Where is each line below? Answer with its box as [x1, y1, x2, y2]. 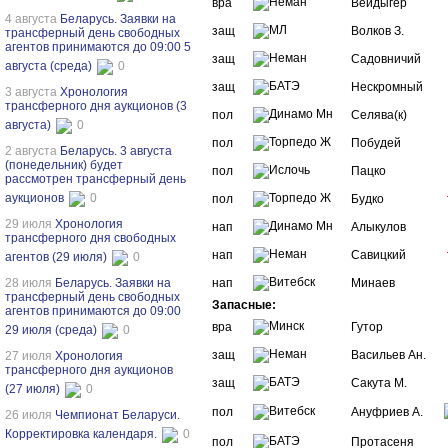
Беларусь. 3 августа [60, 144, 172, 158]
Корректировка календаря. [5, 427, 157, 442]
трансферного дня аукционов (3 [5, 99, 187, 113]
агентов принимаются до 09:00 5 [5, 40, 191, 54]
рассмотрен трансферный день [5, 172, 186, 186]
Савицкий [351, 248, 406, 263]
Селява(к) [351, 108, 407, 123]
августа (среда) [5, 59, 92, 74]
